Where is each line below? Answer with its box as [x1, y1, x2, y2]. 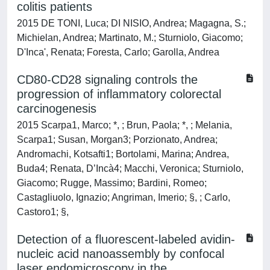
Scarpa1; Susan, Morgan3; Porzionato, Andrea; [17, 134, 218, 145]
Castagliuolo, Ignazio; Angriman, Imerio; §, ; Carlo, [17, 192, 230, 202]
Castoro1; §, [17, 207, 69, 217]
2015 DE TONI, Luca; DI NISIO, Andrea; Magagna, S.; [17, 18, 246, 28]
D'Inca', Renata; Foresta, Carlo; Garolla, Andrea [17, 47, 219, 57]
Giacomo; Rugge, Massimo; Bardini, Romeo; [17, 178, 207, 188]
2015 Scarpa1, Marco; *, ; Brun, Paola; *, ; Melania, [17, 120, 232, 130]
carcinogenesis [17, 102, 96, 115]
